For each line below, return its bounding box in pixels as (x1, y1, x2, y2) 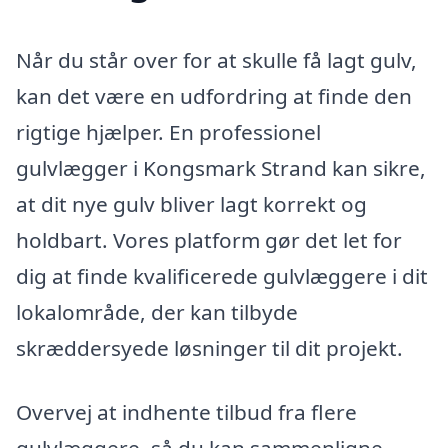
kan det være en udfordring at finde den (16, 82, 412, 111)
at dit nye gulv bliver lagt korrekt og (16, 190, 367, 219)
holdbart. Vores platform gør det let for (16, 226, 402, 255)
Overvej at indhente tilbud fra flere (16, 397, 357, 426)
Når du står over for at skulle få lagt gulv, (16, 46, 417, 75)
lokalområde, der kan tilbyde (16, 298, 298, 327)
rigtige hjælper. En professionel (16, 118, 321, 147)
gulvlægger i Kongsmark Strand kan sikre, (16, 154, 426, 183)
